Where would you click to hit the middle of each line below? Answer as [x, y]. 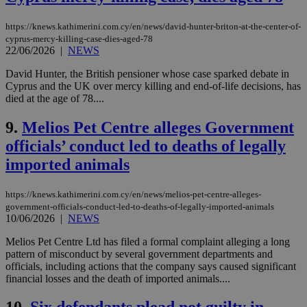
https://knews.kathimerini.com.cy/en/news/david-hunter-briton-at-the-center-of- [153, 26]
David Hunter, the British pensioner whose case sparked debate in [147, 73]
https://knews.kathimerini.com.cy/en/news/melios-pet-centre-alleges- [133, 194]
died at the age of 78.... [55, 98]
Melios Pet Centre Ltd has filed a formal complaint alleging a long [148, 241]
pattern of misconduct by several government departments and [139, 254]
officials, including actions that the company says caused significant [151, 266]
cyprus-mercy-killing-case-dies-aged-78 [79, 38]
